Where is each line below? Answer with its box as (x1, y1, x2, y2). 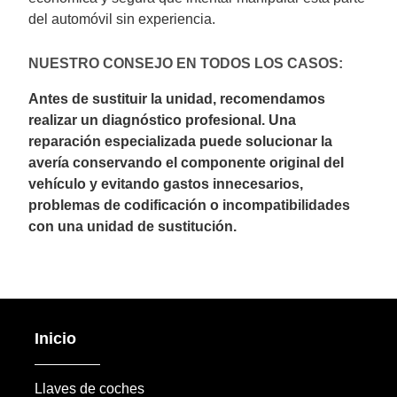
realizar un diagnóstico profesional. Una (28, 112, 297, 128)
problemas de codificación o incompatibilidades (28, 197, 351, 213)
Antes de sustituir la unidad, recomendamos (28, 90, 326, 106)
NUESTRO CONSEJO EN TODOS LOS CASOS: (28, 55, 344, 71)
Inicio (34, 329, 76, 347)
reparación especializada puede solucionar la (28, 133, 333, 149)
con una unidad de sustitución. (28, 218, 237, 234)
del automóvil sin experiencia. (28, 12, 216, 27)
